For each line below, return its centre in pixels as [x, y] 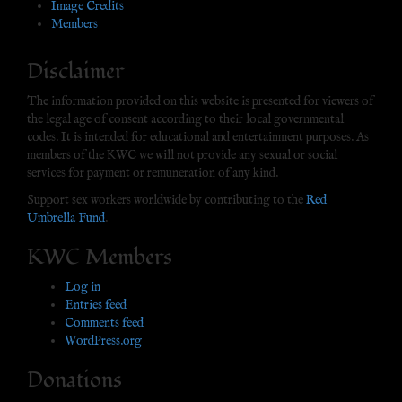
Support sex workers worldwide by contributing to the [166, 200]
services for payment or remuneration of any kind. [153, 173]
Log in [83, 287]
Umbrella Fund [66, 218]
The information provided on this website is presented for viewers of [200, 101]
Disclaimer [75, 71]
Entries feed [96, 305]
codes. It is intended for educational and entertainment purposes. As [198, 137]
